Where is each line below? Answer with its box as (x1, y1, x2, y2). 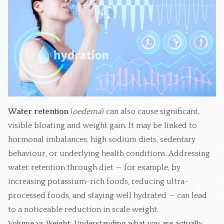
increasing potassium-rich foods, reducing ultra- (8, 176, 188, 186)
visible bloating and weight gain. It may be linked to (8, 120, 197, 130)
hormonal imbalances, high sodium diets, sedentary (8, 134, 195, 144)
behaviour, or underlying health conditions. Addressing (8, 148, 210, 158)
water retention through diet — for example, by (8, 162, 180, 172)
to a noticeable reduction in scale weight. (8, 204, 158, 214)
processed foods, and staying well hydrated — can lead (8, 190, 207, 200)
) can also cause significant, (101, 106, 199, 116)
